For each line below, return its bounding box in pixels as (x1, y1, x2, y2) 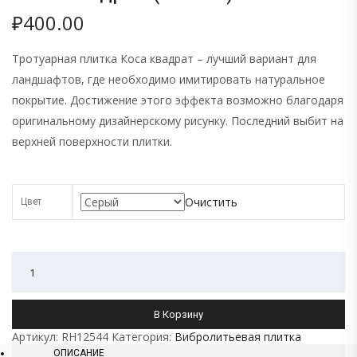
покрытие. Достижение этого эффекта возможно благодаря (12, 92, 343, 108)
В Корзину (154, 308, 203, 320)
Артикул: (12, 329, 61, 344)
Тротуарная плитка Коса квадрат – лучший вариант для (12, 51, 316, 66)
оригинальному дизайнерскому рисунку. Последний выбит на (12, 113, 343, 128)
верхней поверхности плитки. (12, 134, 172, 149)
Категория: (112, 329, 175, 344)
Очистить (185, 194, 237, 210)
